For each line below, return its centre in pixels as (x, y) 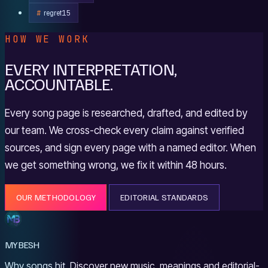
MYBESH (22, 244)
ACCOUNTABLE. (59, 83)
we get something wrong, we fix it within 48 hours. (116, 165)
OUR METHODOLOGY (56, 197)
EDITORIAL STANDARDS (164, 197)
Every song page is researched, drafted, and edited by (126, 113)
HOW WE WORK (47, 39)
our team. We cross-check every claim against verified (124, 130)
